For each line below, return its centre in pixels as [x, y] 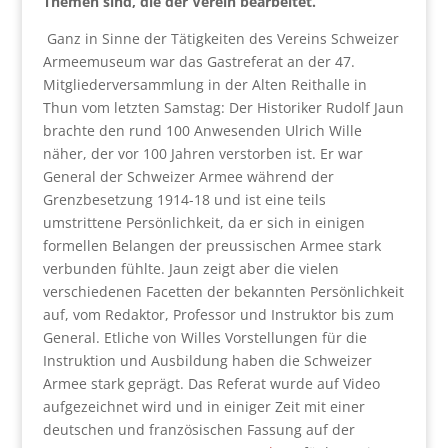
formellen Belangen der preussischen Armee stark [211, 245]
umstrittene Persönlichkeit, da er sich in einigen [203, 222]
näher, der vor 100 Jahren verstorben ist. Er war [202, 153]
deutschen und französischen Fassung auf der [198, 429]
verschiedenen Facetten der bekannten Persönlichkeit [223, 291]
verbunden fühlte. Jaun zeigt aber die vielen [190, 268]
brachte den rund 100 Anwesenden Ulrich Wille [202, 130]
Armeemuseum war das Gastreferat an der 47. [198, 61]
